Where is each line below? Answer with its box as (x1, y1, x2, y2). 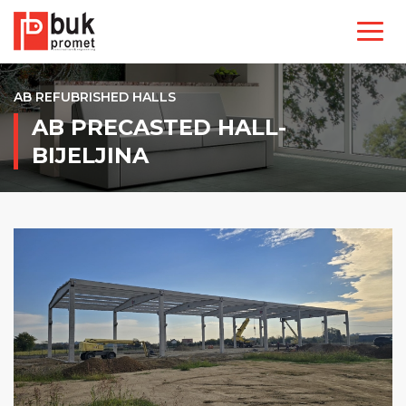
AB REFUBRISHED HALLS (14, 89, 176, 105)
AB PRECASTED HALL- (32, 114, 286, 140)
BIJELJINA (32, 142, 149, 169)
